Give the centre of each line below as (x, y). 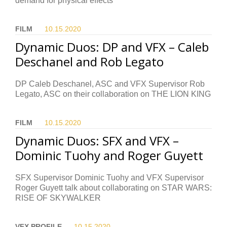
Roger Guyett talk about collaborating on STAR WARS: (113, 188)
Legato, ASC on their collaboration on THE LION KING (113, 94)
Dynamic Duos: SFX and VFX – (97, 141)
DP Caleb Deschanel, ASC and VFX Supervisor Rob (110, 84)
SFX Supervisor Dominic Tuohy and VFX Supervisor (109, 178)
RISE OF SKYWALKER (58, 198)
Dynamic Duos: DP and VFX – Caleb (112, 47)
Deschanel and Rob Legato (89, 62)
